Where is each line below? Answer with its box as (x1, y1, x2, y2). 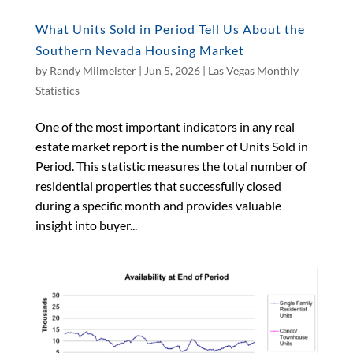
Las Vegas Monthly (207, 63, 299, 77)
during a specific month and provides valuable (35, 197, 281, 213)
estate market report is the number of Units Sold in (35, 138, 308, 154)
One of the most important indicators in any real (35, 118, 295, 134)
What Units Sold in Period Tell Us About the (35, 20, 305, 36)
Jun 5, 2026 (143, 63, 200, 77)
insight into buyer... (35, 217, 137, 232)
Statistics (35, 83, 80, 97)
